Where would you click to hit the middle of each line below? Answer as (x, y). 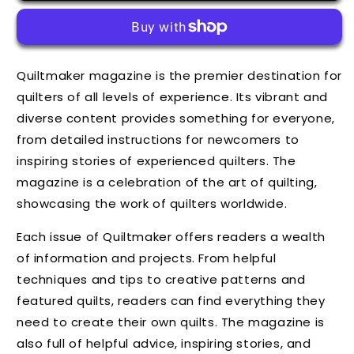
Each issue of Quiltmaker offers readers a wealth (171, 236)
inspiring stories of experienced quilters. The (156, 160)
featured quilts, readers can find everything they (171, 300)
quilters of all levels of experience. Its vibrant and (172, 96)
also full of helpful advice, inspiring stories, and (164, 343)
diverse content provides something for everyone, (176, 118)
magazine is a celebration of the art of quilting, (167, 182)
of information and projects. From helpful (147, 258)
